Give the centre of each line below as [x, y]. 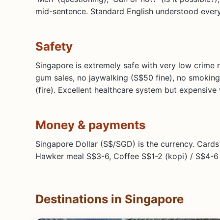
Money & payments [90, 125]
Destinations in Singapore [110, 199]
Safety [54, 46]
